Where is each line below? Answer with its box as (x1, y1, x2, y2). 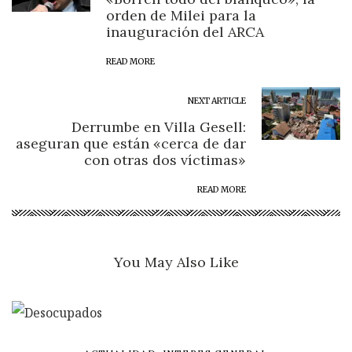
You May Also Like (113, 253, 239, 272)
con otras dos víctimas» (84, 151, 246, 170)
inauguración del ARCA (106, 23, 264, 42)
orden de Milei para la (106, 6, 256, 25)
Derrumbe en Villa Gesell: (71, 118, 246, 137)
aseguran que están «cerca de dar (16, 134, 246, 153)
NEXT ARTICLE (188, 96, 246, 107)
